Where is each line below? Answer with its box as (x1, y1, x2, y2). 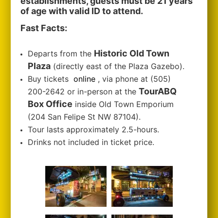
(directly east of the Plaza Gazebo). (51, 61, 185, 71)
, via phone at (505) (98, 74, 171, 84)
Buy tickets (28, 74, 72, 84)
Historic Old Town (94, 48, 170, 58)
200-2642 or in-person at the (28, 87, 139, 96)
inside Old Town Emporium (73, 99, 174, 109)
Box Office (28, 99, 73, 109)
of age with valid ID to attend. (20, 6, 144, 16)
